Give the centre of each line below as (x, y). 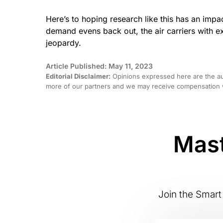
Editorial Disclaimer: (78, 76)
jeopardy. (65, 43)
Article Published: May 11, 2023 (99, 66)
